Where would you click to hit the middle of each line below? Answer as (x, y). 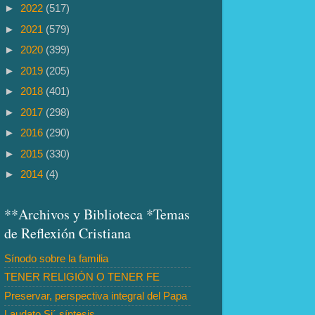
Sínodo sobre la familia (56, 258)
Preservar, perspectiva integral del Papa (96, 295)
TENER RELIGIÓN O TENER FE (82, 277)
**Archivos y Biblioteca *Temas (97, 214)
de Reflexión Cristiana (67, 233)
